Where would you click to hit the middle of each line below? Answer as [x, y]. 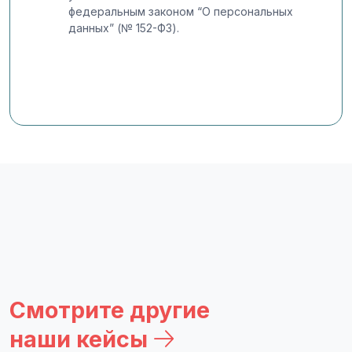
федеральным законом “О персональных [181, 11]
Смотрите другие [110, 310]
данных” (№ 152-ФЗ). [124, 27]
